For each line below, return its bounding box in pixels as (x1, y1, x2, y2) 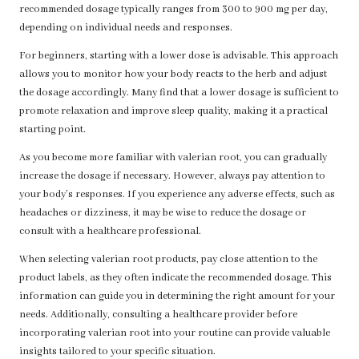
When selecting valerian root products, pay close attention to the (19, 253, 317, 267)
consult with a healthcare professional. (19, 225, 201, 239)
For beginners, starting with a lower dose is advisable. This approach (19, 50, 338, 63)
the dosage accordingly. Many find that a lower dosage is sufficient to (19, 87, 339, 100)
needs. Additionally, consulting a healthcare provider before (19, 309, 297, 322)
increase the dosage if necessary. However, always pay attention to (19, 170, 325, 184)
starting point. (19, 123, 86, 137)
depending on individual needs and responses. (19, 22, 232, 35)
